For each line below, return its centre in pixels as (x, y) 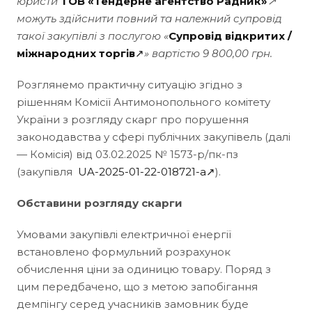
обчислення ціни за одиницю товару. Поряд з (144, 269)
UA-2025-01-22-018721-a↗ (147, 171)
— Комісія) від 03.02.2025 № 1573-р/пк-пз (127, 154)
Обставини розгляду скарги (100, 203)
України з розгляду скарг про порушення (133, 119)
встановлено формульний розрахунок (124, 251)
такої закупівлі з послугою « (93, 36)
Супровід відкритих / (230, 36)
